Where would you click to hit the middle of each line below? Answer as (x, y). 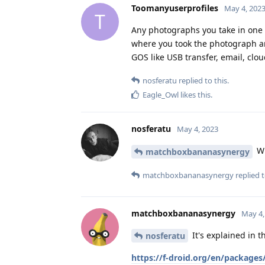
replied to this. (203, 80)
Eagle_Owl (161, 94)
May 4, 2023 (198, 129)
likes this (195, 94)
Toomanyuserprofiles (175, 8)
